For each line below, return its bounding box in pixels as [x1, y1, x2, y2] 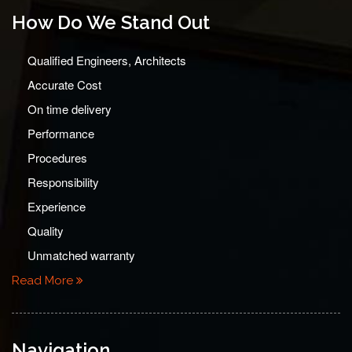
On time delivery [27, 101, 112, 117]
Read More [12, 273, 76, 288]
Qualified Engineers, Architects [27, 52, 186, 68]
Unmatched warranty [27, 247, 135, 263]
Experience [27, 198, 86, 214]
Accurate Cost [27, 76, 101, 93]
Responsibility [27, 174, 99, 190]
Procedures [27, 149, 87, 166]
